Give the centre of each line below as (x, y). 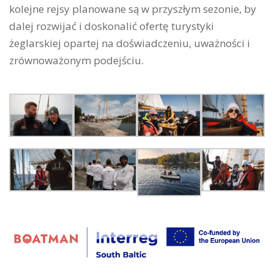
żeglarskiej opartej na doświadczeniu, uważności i (130, 43)
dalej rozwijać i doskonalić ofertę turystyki (112, 26)
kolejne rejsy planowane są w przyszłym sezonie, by (133, 9)
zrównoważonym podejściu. (76, 60)
